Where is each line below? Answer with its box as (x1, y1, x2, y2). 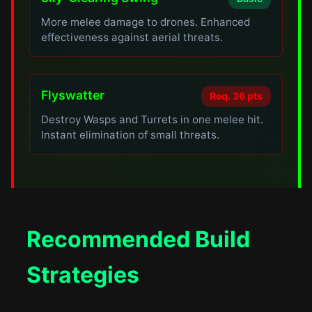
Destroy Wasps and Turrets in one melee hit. (41, 113, 264, 126)
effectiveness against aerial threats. (41, 31, 224, 44)
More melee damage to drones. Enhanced (41, 15, 251, 29)
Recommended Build (26, 226, 251, 253)
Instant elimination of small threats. (41, 128, 220, 141)
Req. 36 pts (209, 90, 263, 102)
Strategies (26, 261, 140, 288)
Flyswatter (41, 88, 105, 102)
